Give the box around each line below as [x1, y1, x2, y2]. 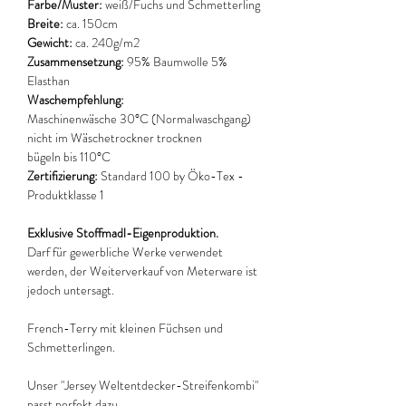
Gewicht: [27, 33, 72, 52]
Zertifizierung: [27, 166, 98, 185]
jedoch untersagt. [27, 280, 114, 299]
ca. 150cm [66, 14, 118, 33]
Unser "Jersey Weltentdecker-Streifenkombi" [27, 375, 258, 394]
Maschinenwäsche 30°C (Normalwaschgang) [27, 109, 251, 128]
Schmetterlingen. [27, 337, 115, 356]
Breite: [27, 14, 66, 33]
